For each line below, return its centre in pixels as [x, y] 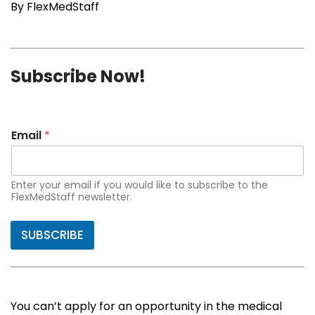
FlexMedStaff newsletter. [72, 197]
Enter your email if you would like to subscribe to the [140, 185]
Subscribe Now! [78, 77]
